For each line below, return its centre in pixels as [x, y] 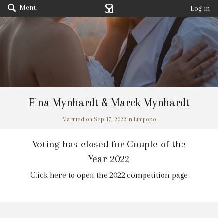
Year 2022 [109, 158]
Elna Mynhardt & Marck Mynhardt [109, 102]
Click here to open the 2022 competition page [109, 175]
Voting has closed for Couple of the [109, 144]
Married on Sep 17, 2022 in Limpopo [109, 119]
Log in [200, 8]
